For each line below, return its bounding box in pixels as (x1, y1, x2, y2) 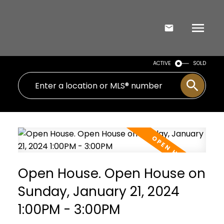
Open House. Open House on (17, 164, 205, 183)
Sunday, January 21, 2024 (17, 182, 179, 201)
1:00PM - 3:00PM (17, 200, 120, 219)
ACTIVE (153, 59, 171, 67)
